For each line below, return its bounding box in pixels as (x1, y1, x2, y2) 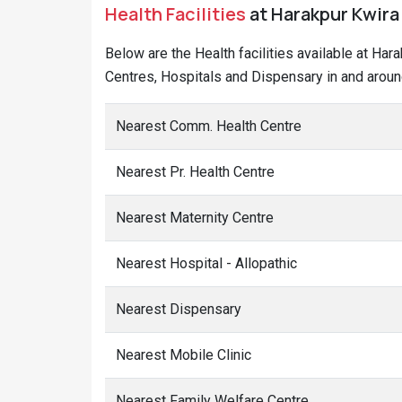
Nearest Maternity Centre (116, 209, 274, 226)
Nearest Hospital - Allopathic (116, 255, 297, 272)
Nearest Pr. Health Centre (116, 163, 275, 180)
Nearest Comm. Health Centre (116, 118, 301, 135)
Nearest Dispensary (116, 301, 241, 318)
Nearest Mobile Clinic (116, 346, 251, 363)
